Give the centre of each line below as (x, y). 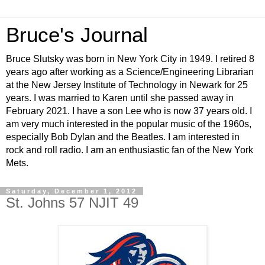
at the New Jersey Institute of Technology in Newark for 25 (127, 85)
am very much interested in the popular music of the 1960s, (129, 124)
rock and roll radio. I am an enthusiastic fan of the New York (130, 150)
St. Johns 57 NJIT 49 (72, 203)
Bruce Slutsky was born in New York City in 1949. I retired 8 (130, 59)
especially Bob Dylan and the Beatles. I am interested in (123, 137)
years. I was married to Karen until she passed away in (120, 98)
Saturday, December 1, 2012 (72, 191)
